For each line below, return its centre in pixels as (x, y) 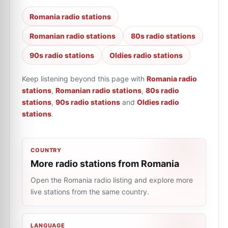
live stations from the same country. (90, 192)
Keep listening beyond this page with (83, 79)
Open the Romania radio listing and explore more (112, 180)
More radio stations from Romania (105, 164)
